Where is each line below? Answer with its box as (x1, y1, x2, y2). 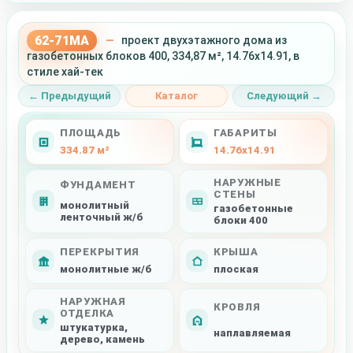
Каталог (155, 90, 198, 102)
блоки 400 (214, 214, 268, 226)
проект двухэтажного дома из (121, 33, 288, 46)
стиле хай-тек (27, 65, 103, 78)
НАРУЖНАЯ (60, 295, 126, 307)
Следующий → (246, 90, 321, 102)
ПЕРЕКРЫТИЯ (60, 246, 140, 258)
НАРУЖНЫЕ (214, 176, 281, 188)
